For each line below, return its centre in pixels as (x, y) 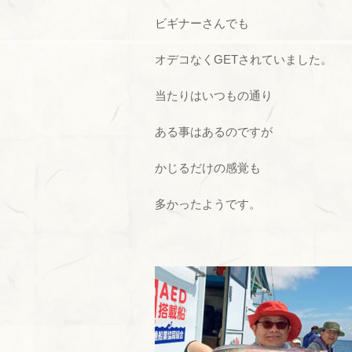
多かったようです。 (208, 204)
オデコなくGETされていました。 (244, 59)
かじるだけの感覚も (208, 168)
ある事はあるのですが (214, 132)
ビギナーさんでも (202, 23)
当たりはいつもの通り (214, 95)
